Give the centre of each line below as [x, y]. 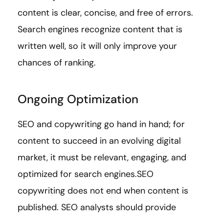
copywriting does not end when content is [103, 190]
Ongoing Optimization [78, 99]
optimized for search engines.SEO [86, 174]
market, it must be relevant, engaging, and [102, 157]
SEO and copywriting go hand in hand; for [101, 124]
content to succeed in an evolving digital [99, 141]
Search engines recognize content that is [100, 29]
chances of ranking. [57, 62]
